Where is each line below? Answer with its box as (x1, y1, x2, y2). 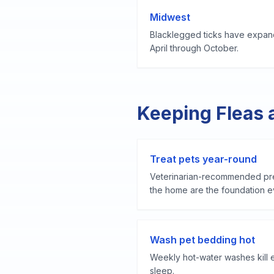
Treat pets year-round (150, 153, 257, 165)
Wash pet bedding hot (150, 234, 255, 246)
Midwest (150, 11, 190, 23)
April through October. (150, 43, 239, 53)
